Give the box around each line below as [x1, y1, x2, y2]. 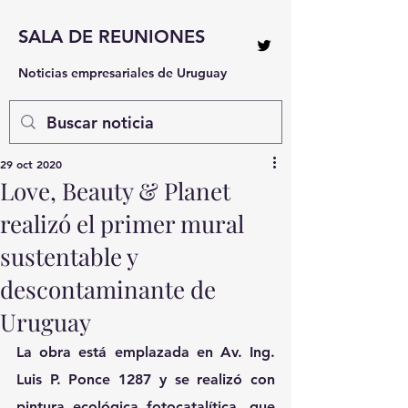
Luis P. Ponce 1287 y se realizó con [16, 371, 275, 388]
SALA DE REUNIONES [18, 25, 205, 47]
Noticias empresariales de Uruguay [18, 65, 227, 81]
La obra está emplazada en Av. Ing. [16, 343, 275, 361]
